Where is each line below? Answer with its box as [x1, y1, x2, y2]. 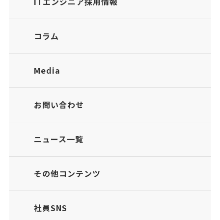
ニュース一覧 [34, 133, 84, 145]
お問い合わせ [34, 98, 84, 110]
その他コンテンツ [34, 167, 101, 179]
